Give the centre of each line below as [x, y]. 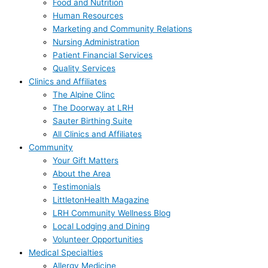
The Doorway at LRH [93, 107]
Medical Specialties [66, 252]
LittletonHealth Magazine [101, 200]
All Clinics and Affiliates [97, 134]
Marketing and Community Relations [122, 28]
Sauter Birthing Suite [92, 121]
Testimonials [77, 186]
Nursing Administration [96, 42]
